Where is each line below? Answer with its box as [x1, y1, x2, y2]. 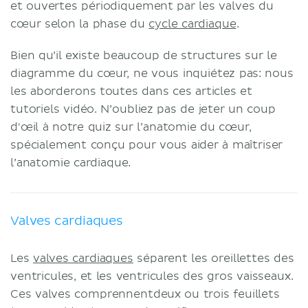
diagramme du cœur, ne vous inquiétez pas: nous [10, 66, 294, 80]
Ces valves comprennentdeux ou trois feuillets [10, 287, 280, 301]
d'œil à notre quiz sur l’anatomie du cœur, [10, 120, 252, 134]
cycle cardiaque [148, 16, 236, 31]
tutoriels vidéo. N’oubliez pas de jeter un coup [10, 102, 276, 116]
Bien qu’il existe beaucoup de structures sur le [10, 48, 277, 63]
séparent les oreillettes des [133, 251, 294, 265]
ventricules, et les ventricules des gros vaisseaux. [10, 269, 294, 283]
